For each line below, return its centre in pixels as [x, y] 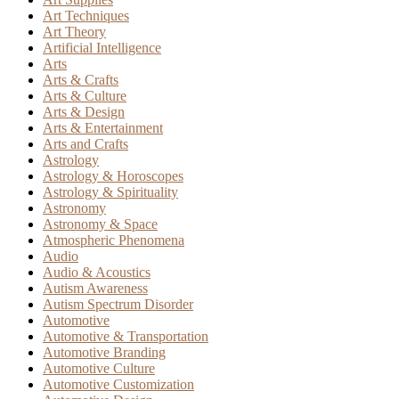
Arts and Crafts [85, 143]
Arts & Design [84, 111]
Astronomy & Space [100, 224]
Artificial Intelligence [102, 47]
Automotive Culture [99, 368]
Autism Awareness [95, 288]
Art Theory [74, 31]
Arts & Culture [85, 95]
